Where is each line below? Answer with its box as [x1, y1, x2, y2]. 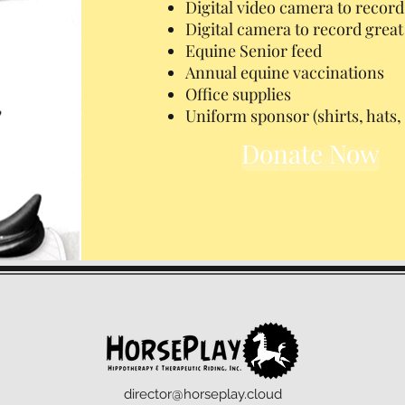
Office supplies [184, 83, 291, 105]
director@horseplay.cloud [123, 386, 282, 402]
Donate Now [241, 137, 381, 170]
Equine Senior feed [184, 40, 322, 61]
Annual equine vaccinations [184, 61, 384, 83]
